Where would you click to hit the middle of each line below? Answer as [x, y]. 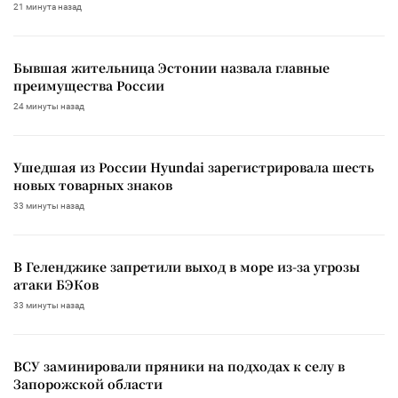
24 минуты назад [49, 106]
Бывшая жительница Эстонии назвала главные [171, 67]
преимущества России [89, 85]
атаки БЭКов [56, 284]
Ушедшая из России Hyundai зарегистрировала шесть [194, 167]
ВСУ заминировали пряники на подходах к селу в [179, 366]
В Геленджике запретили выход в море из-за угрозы [187, 266]
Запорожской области [88, 383]
